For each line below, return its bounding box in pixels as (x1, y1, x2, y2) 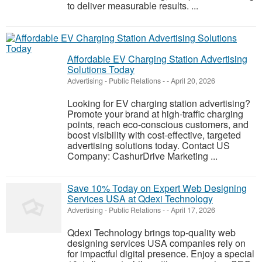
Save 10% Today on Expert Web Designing (67, 181, 247, 195)
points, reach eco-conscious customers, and (67, 118, 249, 131)
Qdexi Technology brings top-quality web (67, 226, 236, 239)
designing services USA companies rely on (67, 236, 246, 250)
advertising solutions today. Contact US (67, 139, 230, 152)
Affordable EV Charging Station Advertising (67, 52, 247, 65)
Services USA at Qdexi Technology (67, 192, 213, 205)
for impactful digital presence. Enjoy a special (67, 247, 254, 260)
